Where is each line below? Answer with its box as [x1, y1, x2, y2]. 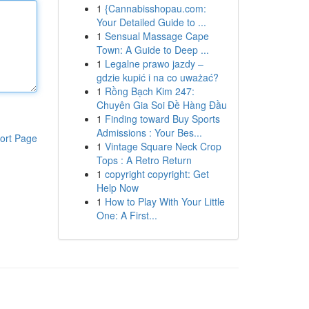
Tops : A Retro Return [96, 153, 192, 167]
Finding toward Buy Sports [104, 112, 220, 126]
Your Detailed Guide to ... [96, 15, 206, 29]
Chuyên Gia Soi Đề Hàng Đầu [96, 98, 227, 112]
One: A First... [96, 208, 157, 222]
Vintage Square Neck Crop [104, 139, 221, 153]
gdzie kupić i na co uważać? [96, 70, 219, 84]
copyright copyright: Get [104, 167, 209, 181]
